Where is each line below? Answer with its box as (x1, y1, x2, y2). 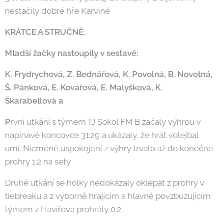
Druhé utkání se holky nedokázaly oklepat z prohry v (5, 178, 204, 188)
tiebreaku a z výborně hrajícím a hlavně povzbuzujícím (5, 191, 211, 201)
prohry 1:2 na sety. (5, 157, 74, 167)
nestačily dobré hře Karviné (5, 6, 110, 16)
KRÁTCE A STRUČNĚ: (5, 27, 85, 37)
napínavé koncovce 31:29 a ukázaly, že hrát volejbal (5, 130, 198, 140)
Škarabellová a (5, 96, 65, 106)
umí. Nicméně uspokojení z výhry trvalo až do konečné (5, 143, 213, 154)
